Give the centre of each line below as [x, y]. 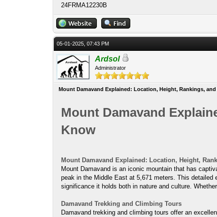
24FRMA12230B [84, 5]
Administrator [111, 68]
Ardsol [108, 59]
